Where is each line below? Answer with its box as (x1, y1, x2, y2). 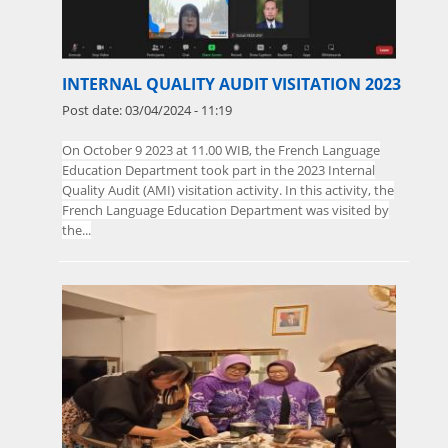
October (83, 141, 132, 159)
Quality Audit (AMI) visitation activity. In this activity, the (62, 181, 394, 199)
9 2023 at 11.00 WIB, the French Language (132, 141, 380, 159)
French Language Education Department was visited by (62, 201, 389, 219)
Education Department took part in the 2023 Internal (62, 161, 375, 179)
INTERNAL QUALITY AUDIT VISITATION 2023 (62, 73, 401, 95)
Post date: (62, 101, 125, 119)
